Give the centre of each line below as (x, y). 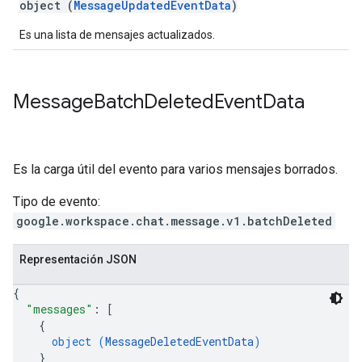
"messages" (59, 309)
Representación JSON (78, 259)
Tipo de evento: (57, 202)
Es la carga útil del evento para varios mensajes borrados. (175, 169)
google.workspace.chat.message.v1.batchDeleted (174, 221)
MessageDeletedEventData (179, 341)
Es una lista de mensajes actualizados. (117, 35)
